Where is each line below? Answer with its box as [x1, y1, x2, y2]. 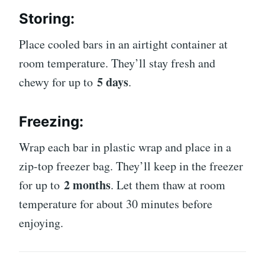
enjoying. [19, 214, 63, 231]
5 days [97, 73, 128, 91]
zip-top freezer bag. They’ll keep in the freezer [19, 157, 243, 174]
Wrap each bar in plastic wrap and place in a [19, 138, 231, 155]
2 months [64, 176, 111, 193]
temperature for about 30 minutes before [19, 195, 212, 212]
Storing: [19, 9, 75, 27]
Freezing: [19, 112, 83, 130]
